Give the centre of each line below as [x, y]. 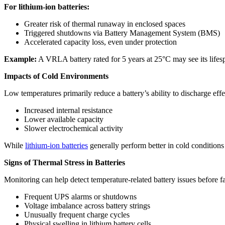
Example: [20, 59]
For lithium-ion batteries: [47, 7]
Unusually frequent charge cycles [77, 214]
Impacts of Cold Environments [56, 76]
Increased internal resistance [68, 110]
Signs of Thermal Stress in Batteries [65, 162]
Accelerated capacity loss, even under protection [100, 42]
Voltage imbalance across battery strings [87, 205]
